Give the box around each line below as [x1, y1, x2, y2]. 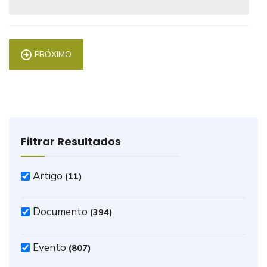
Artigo [33, 169, 63, 183]
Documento [33, 205, 88, 219]
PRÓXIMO [35, 49, 72, 60]
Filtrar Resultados [21, 134, 121, 149]
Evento [33, 241, 66, 254]
